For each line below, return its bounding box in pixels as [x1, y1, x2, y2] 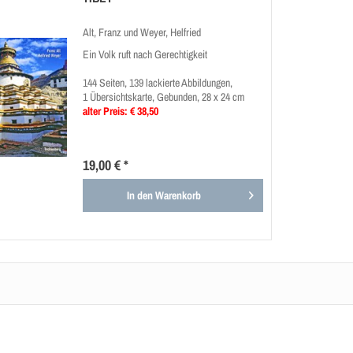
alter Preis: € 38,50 [83, 104, 159, 119]
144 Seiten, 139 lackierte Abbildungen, [83, 76, 233, 91]
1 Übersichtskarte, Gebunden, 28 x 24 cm [83, 90, 246, 105]
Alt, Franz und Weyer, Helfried [83, 25, 202, 40]
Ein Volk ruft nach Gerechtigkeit [83, 47, 208, 62]
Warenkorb [154, 188, 201, 203]
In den [126, 188, 153, 203]
